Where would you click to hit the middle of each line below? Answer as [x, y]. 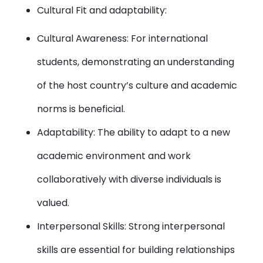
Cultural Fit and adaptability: [102, 10]
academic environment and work [114, 156]
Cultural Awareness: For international [123, 38]
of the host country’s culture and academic [137, 85]
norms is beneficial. [81, 109]
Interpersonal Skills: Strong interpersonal [131, 226]
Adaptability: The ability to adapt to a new [134, 132]
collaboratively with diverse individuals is [129, 179]
